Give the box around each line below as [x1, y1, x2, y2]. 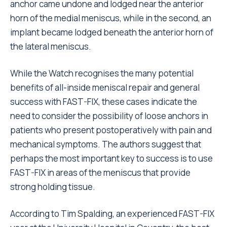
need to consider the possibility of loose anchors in [10, 110, 208, 122]
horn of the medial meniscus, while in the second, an [10, 12, 211, 24]
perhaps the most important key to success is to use [10, 153, 213, 164]
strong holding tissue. [10, 181, 95, 193]
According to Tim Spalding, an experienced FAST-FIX [10, 208, 214, 219]
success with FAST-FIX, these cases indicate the [10, 96, 197, 107]
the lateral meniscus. [10, 41, 91, 52]
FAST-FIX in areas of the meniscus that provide [10, 167, 191, 178]
